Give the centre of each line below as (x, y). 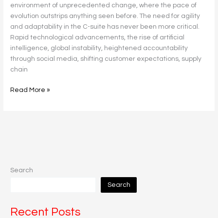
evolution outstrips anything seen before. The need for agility (105, 16)
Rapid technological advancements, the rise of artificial (98, 37)
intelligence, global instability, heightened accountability (99, 48)
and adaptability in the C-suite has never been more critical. (105, 27)
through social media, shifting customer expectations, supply (106, 59)
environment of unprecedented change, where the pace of (104, 5)
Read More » (30, 90)
